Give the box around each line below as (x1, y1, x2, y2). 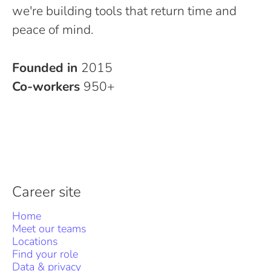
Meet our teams (12, 221, 87, 236)
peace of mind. (12, 21, 94, 38)
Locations (12, 234, 58, 249)
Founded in (12, 59, 81, 76)
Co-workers (12, 78, 83, 95)
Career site (12, 182, 81, 201)
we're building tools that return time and (12, 2, 237, 19)
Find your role (12, 247, 78, 261)
